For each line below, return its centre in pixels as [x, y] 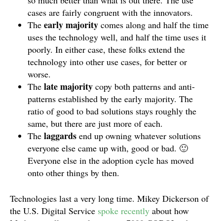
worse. [39, 74]
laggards [60, 136]
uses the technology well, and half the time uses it [117, 37]
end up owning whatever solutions [139, 136]
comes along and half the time [153, 25]
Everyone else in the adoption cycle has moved [111, 160]
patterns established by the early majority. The [110, 99]
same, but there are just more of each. [95, 123]
